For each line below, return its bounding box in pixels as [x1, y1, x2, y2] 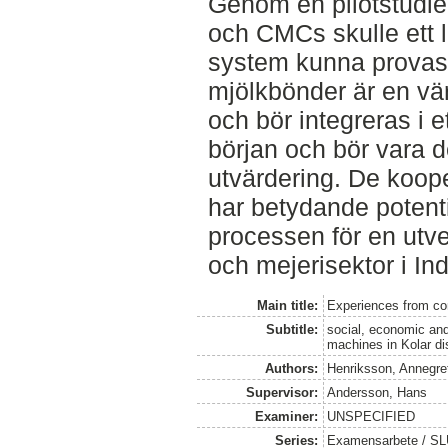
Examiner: [254, 408, 318, 424]
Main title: [256, 297, 318, 313]
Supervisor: [245, 384, 318, 400]
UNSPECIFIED [327, 408, 416, 424]
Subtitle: [265, 321, 318, 337]
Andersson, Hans [327, 384, 428, 400]
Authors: [264, 360, 318, 376]
